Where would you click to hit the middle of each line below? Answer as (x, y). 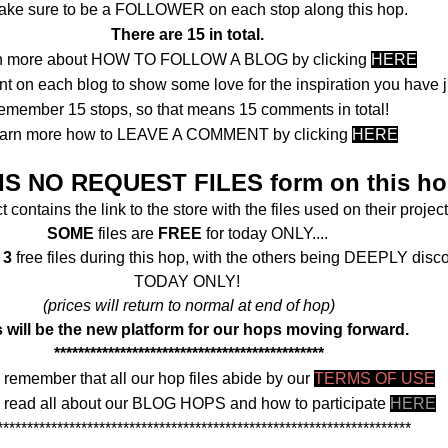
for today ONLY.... (266, 234)
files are (125, 234)
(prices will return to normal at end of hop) (189, 306)
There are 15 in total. (187, 35)
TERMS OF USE (374, 379)
